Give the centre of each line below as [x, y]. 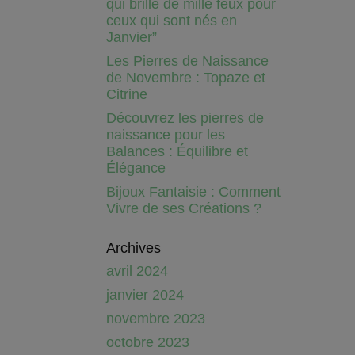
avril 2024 [137, 271]
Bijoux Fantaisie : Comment [194, 191]
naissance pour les [166, 134]
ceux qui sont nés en [172, 20]
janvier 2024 [145, 294]
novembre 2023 [156, 318]
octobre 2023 [148, 342]
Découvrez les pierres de [185, 118]
